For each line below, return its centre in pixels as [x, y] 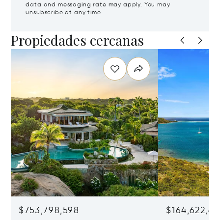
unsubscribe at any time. [64, 13]
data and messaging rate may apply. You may [98, 5]
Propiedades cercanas [78, 40]
